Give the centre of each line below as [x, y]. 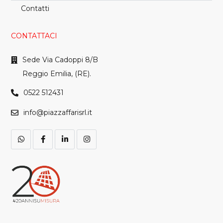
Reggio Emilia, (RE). [57, 73]
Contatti [35, 8]
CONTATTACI [34, 36]
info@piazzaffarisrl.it [58, 113]
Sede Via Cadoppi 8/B [60, 59]
